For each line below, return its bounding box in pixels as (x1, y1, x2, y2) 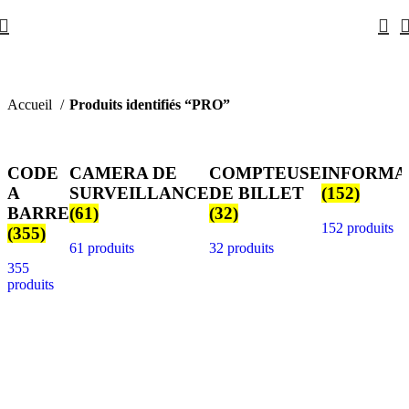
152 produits (321, 220, 393, 236)
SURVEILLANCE (69, 183, 209, 203)
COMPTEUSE (209, 163, 321, 183)
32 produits (209, 240, 274, 257)
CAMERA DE (69, 163, 177, 183)
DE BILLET (209, 183, 304, 203)
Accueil (7, 97, 56, 112)
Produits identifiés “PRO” (69, 97, 230, 112)
